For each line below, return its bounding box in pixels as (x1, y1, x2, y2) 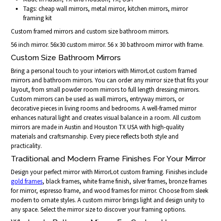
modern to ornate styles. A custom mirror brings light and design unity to (11, 196, 205, 205)
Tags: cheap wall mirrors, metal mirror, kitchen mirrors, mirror (23, 4, 188, 13)
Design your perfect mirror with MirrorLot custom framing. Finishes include (11, 168, 208, 177)
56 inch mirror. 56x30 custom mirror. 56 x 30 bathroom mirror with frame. (11, 40, 204, 49)
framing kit (23, 13, 52, 22)
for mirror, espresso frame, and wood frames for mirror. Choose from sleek (11, 186, 209, 195)
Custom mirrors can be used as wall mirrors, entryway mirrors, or (11, 94, 184, 103)
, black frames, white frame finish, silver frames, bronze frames (42, 177, 207, 186)
